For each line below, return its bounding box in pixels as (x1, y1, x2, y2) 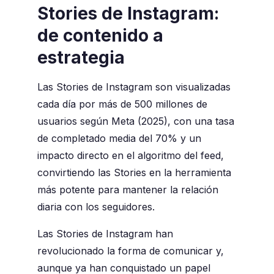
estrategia (37, 47, 125, 68)
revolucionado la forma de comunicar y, (37, 245, 224, 257)
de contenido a (37, 25, 163, 46)
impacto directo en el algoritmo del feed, (37, 149, 224, 162)
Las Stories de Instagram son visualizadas (37, 81, 231, 94)
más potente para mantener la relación (37, 183, 218, 196)
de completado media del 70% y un (37, 132, 201, 145)
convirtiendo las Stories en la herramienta (37, 166, 231, 179)
